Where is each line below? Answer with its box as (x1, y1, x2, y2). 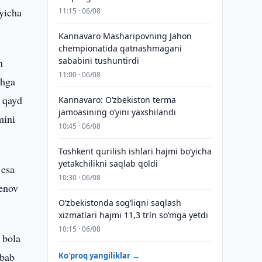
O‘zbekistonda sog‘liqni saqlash (58, 197, 181, 208)
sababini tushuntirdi (58, 55, 139, 66)
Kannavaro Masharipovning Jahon (58, 30, 192, 42)
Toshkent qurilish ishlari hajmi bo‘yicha (58, 146, 212, 157)
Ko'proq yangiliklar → (58, 250, 140, 261)
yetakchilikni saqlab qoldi (58, 158, 158, 169)
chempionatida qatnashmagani (58, 43, 182, 54)
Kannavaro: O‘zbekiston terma (58, 94, 176, 105)
